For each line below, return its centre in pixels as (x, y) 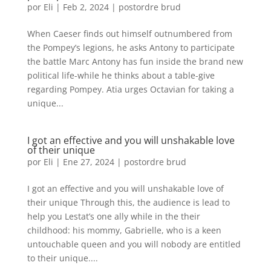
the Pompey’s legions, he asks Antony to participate (131, 47)
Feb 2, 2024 (86, 7)
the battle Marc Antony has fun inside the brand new (135, 61)
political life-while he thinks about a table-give (121, 75)
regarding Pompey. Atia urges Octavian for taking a (130, 89)
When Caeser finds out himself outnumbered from (129, 34)
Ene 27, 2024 (88, 162)
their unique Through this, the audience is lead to (128, 202)
